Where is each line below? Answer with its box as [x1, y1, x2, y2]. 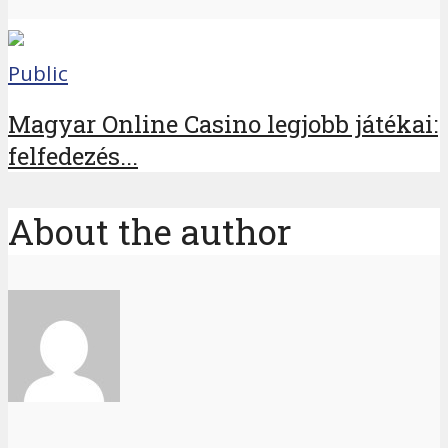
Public [8, 58, 68, 87]
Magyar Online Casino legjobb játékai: [8, 108, 438, 141]
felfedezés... [8, 140, 138, 173]
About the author [8, 207, 292, 255]
